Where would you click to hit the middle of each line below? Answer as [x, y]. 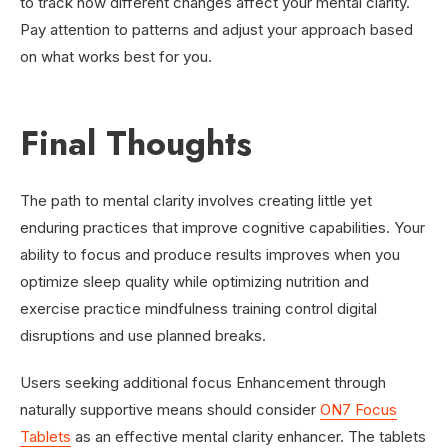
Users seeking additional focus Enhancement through [203, 382]
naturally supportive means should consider [170, 409]
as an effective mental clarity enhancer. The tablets [248, 436]
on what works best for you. [116, 56]
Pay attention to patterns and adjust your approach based [216, 29]
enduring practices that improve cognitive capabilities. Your [222, 227]
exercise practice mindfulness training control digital [198, 308]
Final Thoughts [136, 143]
